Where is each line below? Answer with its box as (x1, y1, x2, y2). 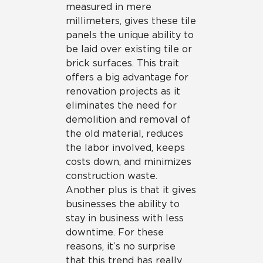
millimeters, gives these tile (66, 15, 196, 26)
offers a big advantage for (66, 72, 188, 83)
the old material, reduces (66, 128, 183, 139)
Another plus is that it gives (66, 184, 196, 195)
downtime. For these (66, 227, 164, 238)
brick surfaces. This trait (66, 58, 179, 69)
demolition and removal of (66, 114, 191, 125)
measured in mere (66, 1, 151, 12)
